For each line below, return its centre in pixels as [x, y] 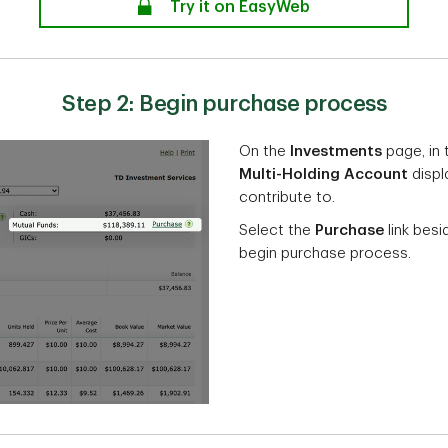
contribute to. [287, 198]
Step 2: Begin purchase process [224, 104]
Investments [338, 152]
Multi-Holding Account [323, 175]
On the [264, 152]
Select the [277, 231]
